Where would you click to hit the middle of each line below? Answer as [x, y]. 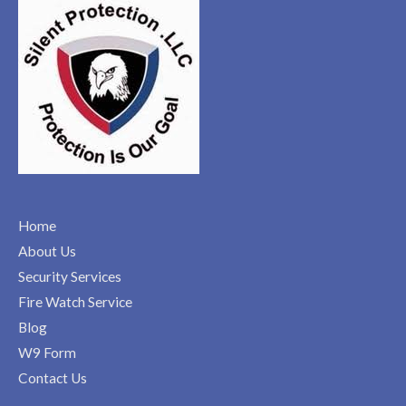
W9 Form [47, 353]
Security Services [70, 277]
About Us [47, 251]
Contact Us [53, 378]
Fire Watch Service [75, 302]
